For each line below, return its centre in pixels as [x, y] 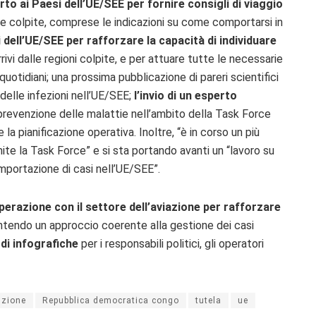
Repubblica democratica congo [111, 301]
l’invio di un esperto [186, 96]
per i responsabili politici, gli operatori [171, 244]
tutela [208, 301]
